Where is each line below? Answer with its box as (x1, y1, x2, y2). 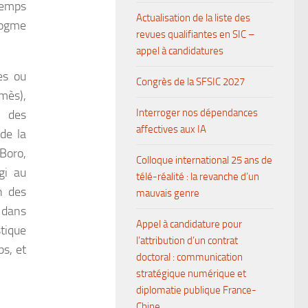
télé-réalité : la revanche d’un (136, 170, 259, 183)
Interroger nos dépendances (136, 107, 258, 119)
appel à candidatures (136, 45, 223, 57)
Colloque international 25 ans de (136, 154, 272, 166)
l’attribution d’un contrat (136, 234, 238, 247)
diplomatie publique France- (136, 284, 256, 296)
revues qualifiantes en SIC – (136, 28, 255, 41)
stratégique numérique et (136, 267, 246, 280)
